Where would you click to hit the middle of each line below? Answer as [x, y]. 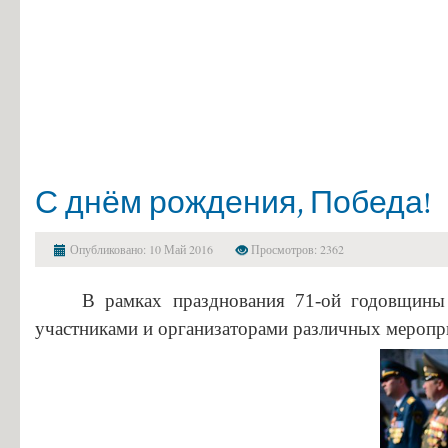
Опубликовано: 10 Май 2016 [140, 249]
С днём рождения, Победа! [233, 201]
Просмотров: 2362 [296, 249]
